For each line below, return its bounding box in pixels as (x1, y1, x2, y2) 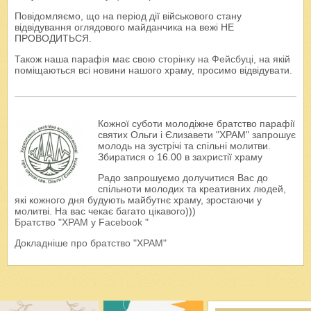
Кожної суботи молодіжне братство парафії (98, 118, 295, 130)
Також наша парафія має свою (15, 53, 158, 65)
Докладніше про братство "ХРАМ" (15, 237, 167, 249)
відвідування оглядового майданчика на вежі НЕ (15, 22, 234, 33)
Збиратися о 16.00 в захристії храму (98, 151, 262, 163)
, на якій (253, 53, 290, 65)
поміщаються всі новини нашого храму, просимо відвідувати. (15, 65, 292, 76)
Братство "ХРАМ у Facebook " (15, 217, 149, 228)
